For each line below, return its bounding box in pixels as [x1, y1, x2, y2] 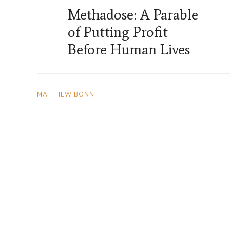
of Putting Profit [68, 23, 168, 41]
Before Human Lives [68, 41, 190, 59]
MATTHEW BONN [37, 90, 94, 99]
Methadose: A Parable [68, 6, 198, 24]
